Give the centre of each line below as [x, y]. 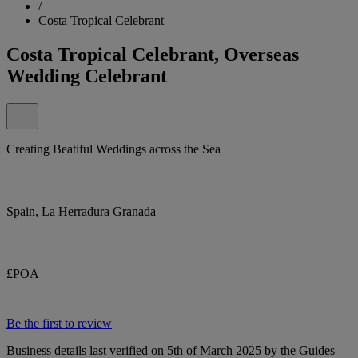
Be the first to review [59, 323]
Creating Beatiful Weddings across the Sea [113, 149]
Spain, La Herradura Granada [81, 211]
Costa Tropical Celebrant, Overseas [153, 54]
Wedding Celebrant [87, 76]
